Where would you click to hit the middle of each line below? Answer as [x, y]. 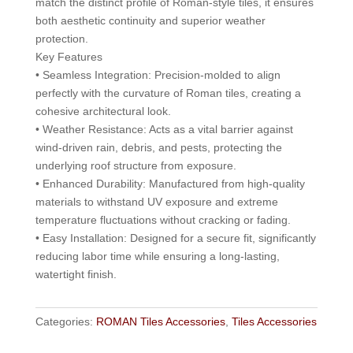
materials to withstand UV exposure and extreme [156, 201]
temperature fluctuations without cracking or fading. [163, 219]
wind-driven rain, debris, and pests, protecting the [158, 147]
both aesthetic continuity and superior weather [150, 20]
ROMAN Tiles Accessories [160, 321]
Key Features [69, 56]
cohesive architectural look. [103, 111]
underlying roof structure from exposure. [136, 165]
